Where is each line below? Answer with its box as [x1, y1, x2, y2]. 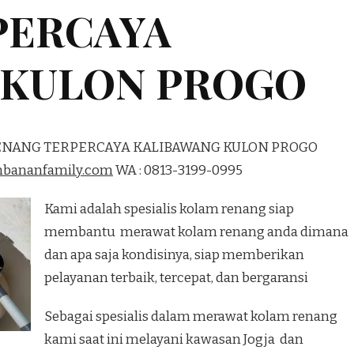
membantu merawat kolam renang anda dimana [44, 223, 348, 240]
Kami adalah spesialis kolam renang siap [44, 200, 294, 217]
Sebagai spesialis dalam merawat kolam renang [44, 307, 337, 325]
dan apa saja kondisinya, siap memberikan [44, 246, 304, 263]
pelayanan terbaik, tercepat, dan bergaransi [44, 269, 308, 286]
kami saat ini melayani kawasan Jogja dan [44, 330, 303, 348]
